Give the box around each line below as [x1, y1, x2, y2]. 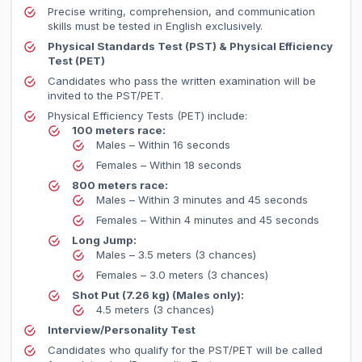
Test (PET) [48, 53, 106, 67]
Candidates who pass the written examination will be [48, 74, 317, 87]
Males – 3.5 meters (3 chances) [96, 247, 257, 261]
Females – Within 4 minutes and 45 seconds [96, 213, 320, 226]
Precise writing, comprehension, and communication [48, 4, 316, 18]
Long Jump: [72, 233, 137, 246]
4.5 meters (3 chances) [96, 302, 215, 316]
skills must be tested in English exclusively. [48, 19, 263, 32]
